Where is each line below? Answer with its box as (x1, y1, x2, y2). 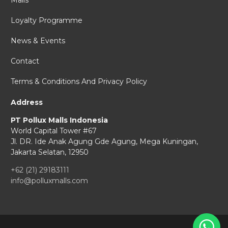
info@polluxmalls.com (11, 176, 88, 186)
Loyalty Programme (11, 16, 82, 25)
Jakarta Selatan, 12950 (11, 148, 89, 157)
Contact (11, 56, 39, 66)
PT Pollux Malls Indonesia (11, 116, 108, 125)
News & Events (11, 36, 65, 46)
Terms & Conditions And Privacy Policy (11, 77, 147, 87)
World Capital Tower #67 (11, 126, 97, 136)
